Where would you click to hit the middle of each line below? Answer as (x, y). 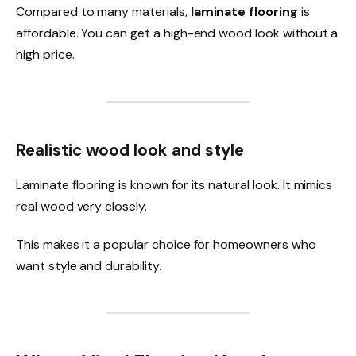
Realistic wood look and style (130, 150)
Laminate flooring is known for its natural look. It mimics (174, 184)
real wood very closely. (81, 206)
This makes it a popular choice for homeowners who (166, 244)
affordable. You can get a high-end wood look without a (177, 33)
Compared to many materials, (103, 11)
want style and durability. (89, 265)
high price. (45, 54)
